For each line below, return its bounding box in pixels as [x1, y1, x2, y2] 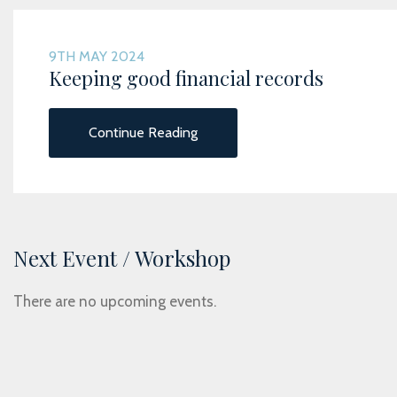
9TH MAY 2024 [49, 48, 144, 65]
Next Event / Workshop [13, 244, 230, 272]
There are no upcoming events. [13, 292, 216, 310]
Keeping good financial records [49, 65, 323, 91]
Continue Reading [89, 124, 198, 141]
